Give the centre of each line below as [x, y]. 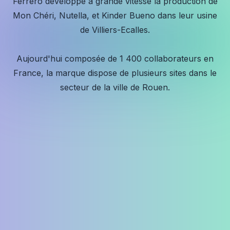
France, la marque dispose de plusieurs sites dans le [115, 73]
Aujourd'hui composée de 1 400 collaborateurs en [115, 58]
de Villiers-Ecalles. [115, 30]
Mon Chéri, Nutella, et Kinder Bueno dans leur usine [115, 15]
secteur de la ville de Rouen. [115, 87]
